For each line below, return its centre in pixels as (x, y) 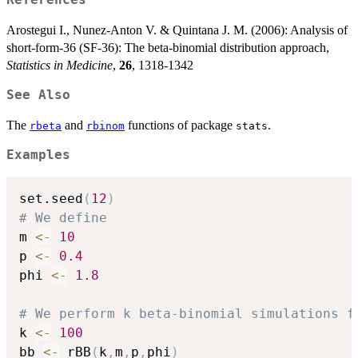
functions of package (180, 125)
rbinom (105, 126)
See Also (38, 95)
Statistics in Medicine (60, 66)
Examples (38, 155)
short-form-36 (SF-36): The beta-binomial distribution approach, (168, 48)
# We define (63, 217)
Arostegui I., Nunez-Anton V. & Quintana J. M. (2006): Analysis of (177, 30)
